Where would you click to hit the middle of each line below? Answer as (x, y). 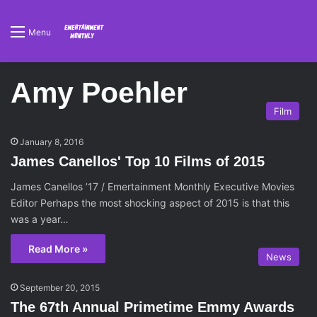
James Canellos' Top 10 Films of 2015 (138, 161)
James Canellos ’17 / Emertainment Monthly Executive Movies (152, 186)
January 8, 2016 (52, 142)
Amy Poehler (99, 93)
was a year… (40, 219)
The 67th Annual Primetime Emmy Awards (152, 307)
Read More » (58, 249)
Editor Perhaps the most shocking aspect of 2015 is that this (150, 203)
